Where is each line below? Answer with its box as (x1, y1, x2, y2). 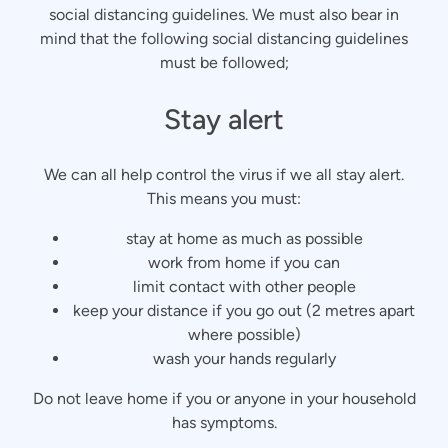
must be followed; (159, 53, 289, 72)
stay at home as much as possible (125, 229, 363, 249)
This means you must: (147, 189, 301, 209)
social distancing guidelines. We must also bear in (49, 5, 399, 24)
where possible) (187, 325, 301, 345)
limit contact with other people (132, 277, 356, 297)
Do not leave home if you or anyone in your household (32, 389, 416, 409)
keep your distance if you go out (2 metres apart (73, 301, 415, 321)
